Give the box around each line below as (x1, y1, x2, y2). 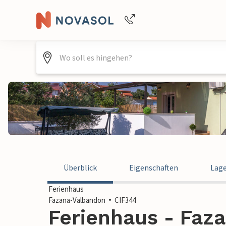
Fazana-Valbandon (48, 195, 105, 205)
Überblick (64, 162, 97, 173)
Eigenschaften (129, 162, 178, 173)
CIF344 (115, 195, 136, 205)
